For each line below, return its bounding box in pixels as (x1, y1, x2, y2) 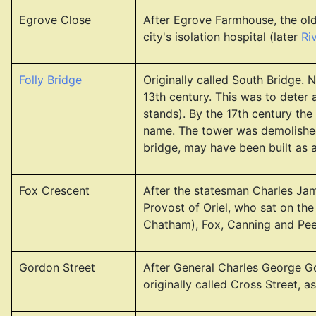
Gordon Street (19, 260, 95, 274)
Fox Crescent (19, 183, 90, 197)
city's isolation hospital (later (143, 30, 301, 44)
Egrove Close (19, 13, 91, 27)
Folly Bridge (19, 73, 82, 87)
